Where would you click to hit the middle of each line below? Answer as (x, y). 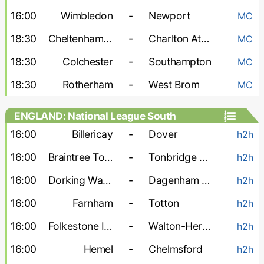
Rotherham (88, 85)
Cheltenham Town (108, 39)
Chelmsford (176, 249)
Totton (164, 203)
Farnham (93, 203)
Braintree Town (109, 157)
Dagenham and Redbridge (206, 180)
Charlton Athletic (205, 39)
